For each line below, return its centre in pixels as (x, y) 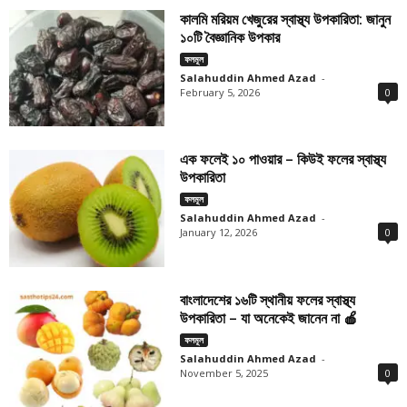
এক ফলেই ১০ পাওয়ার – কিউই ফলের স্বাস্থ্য (283, 159)
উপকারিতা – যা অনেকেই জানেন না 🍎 (269, 318)
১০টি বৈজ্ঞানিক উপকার (230, 37)
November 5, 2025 (224, 372)
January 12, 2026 (219, 233)
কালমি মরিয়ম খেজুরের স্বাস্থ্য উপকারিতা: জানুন (286, 19)
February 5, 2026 (220, 92)
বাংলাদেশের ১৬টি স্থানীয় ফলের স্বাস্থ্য (268, 299)
